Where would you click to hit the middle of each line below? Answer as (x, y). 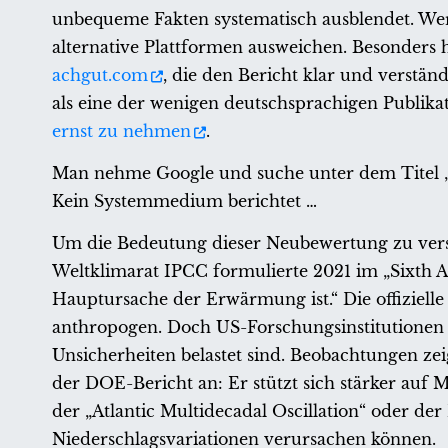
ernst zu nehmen (121, 130)
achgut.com (100, 74)
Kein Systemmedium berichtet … (184, 200)
